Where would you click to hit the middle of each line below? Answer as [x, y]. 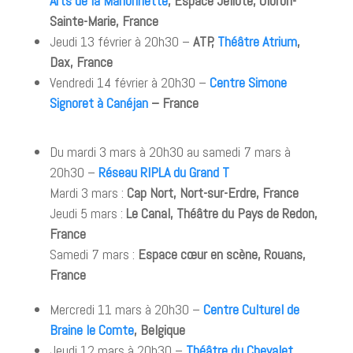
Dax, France [81, 62]
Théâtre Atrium [257, 41]
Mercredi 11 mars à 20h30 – [126, 309]
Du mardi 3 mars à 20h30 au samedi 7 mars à [170, 152]
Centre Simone [248, 82]
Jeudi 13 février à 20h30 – [121, 41]
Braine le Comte [91, 330]
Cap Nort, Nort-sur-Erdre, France [212, 193]
